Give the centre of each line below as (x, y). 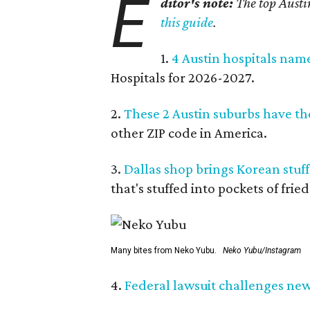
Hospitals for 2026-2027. (183, 77)
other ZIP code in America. (189, 133)
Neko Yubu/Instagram (262, 250)
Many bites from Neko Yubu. (164, 250)
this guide (187, 22)
